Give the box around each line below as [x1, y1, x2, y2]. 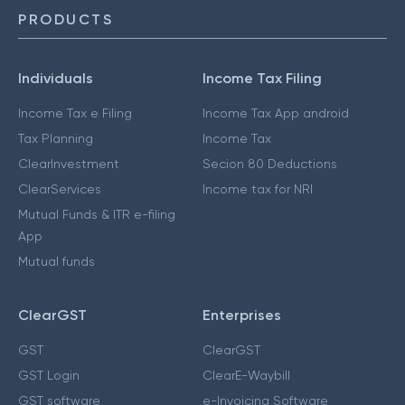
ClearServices [18, 182, 101, 196]
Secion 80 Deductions [202, 156, 337, 171]
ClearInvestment [18, 156, 119, 171]
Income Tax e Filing [18, 106, 132, 120]
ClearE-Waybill [202, 368, 290, 382]
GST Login [18, 368, 80, 382]
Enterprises [202, 306, 281, 324]
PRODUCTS [18, 11, 114, 28]
